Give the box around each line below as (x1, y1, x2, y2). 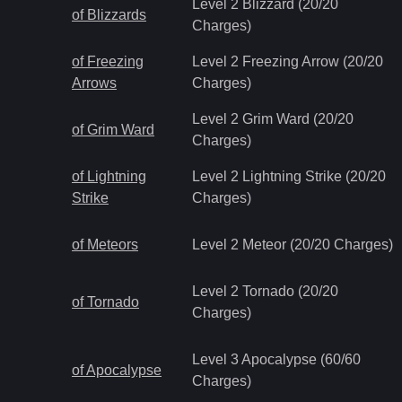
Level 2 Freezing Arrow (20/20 (192, 54, 383, 69)
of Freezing (72, 54, 144, 69)
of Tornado (72, 294, 139, 310)
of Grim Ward (72, 122, 154, 137)
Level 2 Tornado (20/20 (192, 284, 338, 299)
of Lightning (72, 169, 146, 184)
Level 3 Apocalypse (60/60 (192, 352, 361, 367)
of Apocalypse (72, 363, 162, 378)
